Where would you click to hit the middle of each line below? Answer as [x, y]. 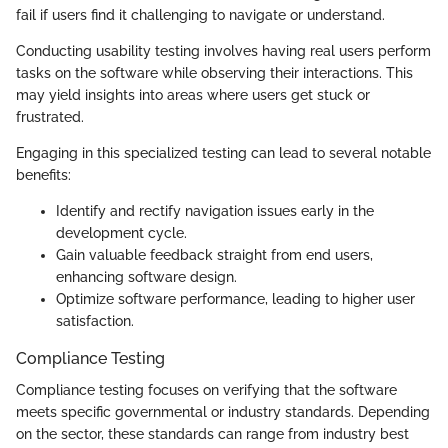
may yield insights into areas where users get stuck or [193, 94]
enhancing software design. [146, 276]
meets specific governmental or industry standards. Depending [223, 411]
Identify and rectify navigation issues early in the [215, 210]
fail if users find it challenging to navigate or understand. [200, 14]
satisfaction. [95, 320]
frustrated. [50, 116]
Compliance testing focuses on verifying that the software [206, 389]
